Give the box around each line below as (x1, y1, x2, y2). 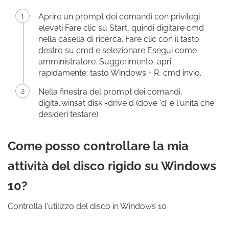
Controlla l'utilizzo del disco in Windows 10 (8, 201, 167, 211)
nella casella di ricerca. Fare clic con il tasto (38, 34, 199, 44)
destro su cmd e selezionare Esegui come (38, 45, 197, 55)
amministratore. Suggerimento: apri (38, 57, 171, 66)
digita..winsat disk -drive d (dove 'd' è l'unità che (38, 98, 214, 108)
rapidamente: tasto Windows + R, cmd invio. (38, 68, 201, 78)
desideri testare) (38, 109, 98, 119)
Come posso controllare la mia (8, 139, 189, 153)
